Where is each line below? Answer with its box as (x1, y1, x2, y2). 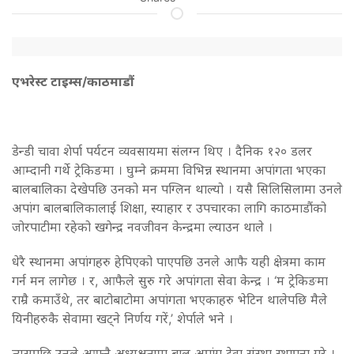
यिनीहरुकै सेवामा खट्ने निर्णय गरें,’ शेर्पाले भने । (12, 310, 233, 326)
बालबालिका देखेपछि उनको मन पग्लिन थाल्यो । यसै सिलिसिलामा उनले (12, 180, 342, 197)
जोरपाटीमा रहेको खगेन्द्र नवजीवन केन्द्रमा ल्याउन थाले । (12, 218, 273, 235)
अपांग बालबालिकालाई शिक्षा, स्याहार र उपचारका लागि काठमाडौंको (12, 199, 326, 216)
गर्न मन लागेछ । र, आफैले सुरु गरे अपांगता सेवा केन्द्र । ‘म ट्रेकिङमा (12, 272, 328, 288)
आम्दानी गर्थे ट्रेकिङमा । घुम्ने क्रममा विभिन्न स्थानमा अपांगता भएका (12, 161, 326, 178)
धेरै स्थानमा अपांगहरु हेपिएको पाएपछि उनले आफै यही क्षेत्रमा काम (12, 253, 326, 269)
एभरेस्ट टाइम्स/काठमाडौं (12, 73, 134, 89)
